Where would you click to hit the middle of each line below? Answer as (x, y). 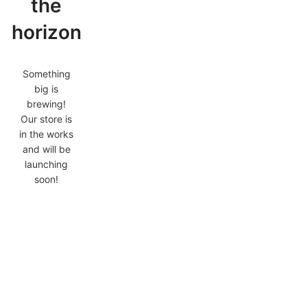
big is (47, 89)
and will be (46, 149)
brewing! (47, 104)
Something (46, 74)
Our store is (47, 119)
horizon (46, 32)
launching (47, 164)
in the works (47, 134)
